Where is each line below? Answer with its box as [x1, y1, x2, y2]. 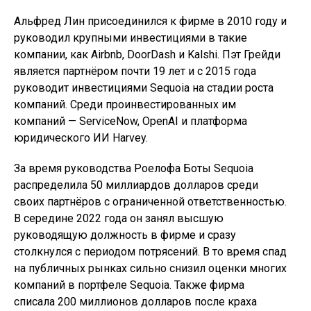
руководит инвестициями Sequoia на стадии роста [14, 81, 274, 94]
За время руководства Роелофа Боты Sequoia [14, 162, 253, 175]
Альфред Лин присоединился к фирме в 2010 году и [14, 15, 287, 28]
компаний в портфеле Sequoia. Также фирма [14, 278, 244, 292]
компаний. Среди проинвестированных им [14, 98, 236, 111]
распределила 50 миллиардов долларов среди [14, 178, 258, 192]
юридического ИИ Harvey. [14, 131, 148, 144]
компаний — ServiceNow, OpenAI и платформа [14, 115, 247, 128]
